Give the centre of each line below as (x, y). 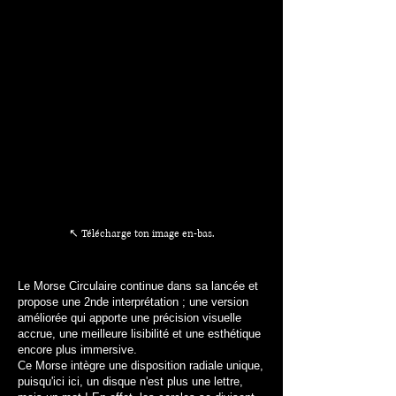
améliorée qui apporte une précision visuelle (129, 317)
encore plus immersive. (77, 349)
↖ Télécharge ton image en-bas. (141, 233)
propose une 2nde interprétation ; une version (133, 301)
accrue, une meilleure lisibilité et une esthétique (139, 333)
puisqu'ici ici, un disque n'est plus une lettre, (130, 381)
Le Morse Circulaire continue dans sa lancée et (138, 286)
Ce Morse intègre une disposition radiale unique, (141, 365)
